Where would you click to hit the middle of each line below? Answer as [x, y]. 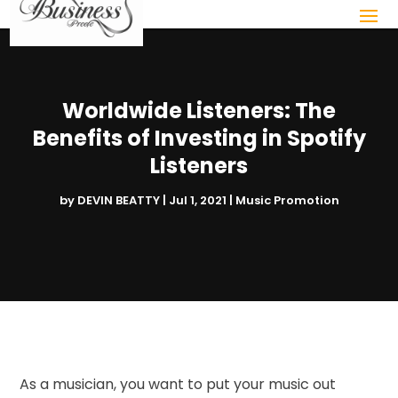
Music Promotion [287, 200]
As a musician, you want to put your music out [178, 384]
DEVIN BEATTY [118, 200]
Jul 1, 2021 [197, 200]
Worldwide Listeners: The [199, 110]
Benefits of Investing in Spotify [199, 138]
